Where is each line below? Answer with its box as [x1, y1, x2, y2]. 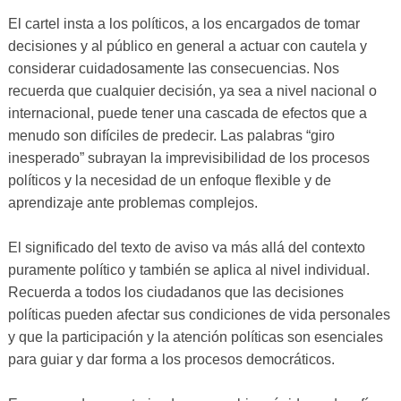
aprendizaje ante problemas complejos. [7, 195, 258, 211]
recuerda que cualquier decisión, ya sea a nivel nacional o [7, 83, 377, 99]
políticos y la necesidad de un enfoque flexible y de [7, 173, 331, 189]
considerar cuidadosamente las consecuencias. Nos [7, 61, 339, 77]
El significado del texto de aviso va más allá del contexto [7, 240, 365, 256]
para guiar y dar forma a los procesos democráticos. [7, 352, 335, 368]
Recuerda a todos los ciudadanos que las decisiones [7, 285, 344, 301]
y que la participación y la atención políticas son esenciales [7, 329, 383, 346]
